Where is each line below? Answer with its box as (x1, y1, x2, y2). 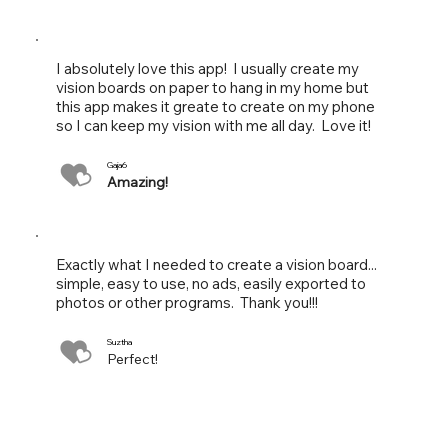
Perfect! (107, 350, 159, 369)
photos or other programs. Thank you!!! (55, 293, 318, 313)
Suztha (107, 336, 133, 347)
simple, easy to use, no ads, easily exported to (55, 274, 366, 294)
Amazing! (107, 173, 169, 192)
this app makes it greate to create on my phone (55, 97, 375, 117)
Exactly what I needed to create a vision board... (55, 255, 377, 275)
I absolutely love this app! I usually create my (55, 59, 359, 79)
